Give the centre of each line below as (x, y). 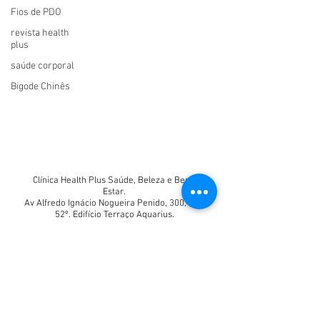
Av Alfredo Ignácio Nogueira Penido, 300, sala (114, 204)
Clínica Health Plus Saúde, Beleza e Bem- (114, 181)
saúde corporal (42, 66)
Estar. (114, 192)
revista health (40, 33)
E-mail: (47, 227)
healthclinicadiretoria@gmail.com (129, 227)
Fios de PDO (36, 12)
